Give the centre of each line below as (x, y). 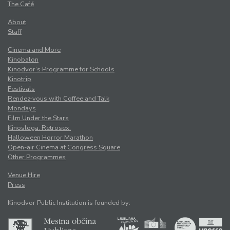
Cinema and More (34, 50)
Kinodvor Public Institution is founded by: (69, 203)
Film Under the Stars (38, 118)
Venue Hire (24, 175)
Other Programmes (37, 157)
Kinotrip (20, 79)
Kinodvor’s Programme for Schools (61, 70)
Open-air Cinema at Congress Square (64, 148)
